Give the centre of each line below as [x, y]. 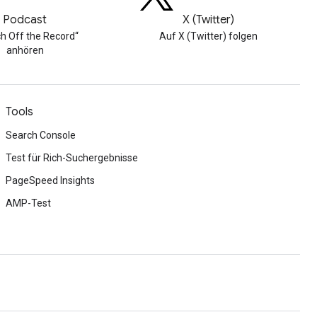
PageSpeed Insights [50, 180]
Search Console [41, 135]
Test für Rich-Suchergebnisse [72, 158]
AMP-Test [28, 203]
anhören [25, 50]
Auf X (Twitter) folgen [208, 36]
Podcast [25, 20]
